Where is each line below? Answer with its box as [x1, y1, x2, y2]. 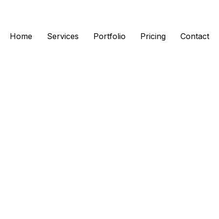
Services [47, 31, 79, 41]
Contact [180, 31, 209, 41]
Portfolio [93, 31, 126, 41]
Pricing [140, 31, 166, 41]
